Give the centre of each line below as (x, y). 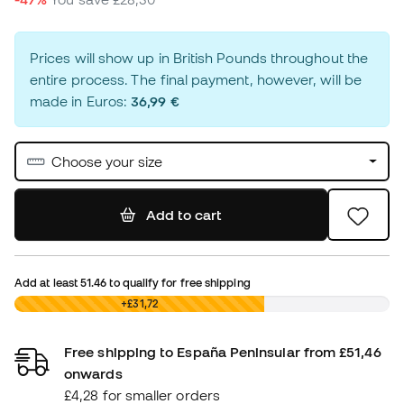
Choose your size (107, 162)
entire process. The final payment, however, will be (196, 80)
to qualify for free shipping (179, 283)
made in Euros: (81, 101)
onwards (93, 374)
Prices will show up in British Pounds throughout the (199, 58)
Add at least (48, 283)
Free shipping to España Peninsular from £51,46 (223, 352)
